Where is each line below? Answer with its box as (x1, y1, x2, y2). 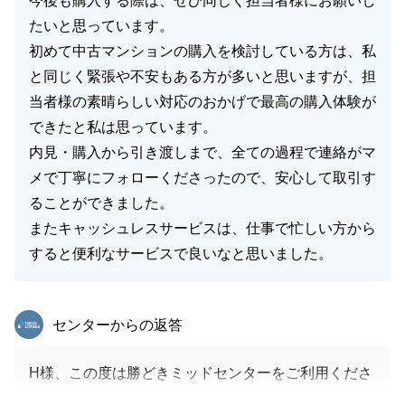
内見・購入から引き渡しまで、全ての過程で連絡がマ (29, 145, 376, 160)
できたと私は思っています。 (29, 119, 217, 135)
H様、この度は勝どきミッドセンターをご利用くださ (29, 365, 372, 381)
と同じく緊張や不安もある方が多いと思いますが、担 (29, 69, 376, 84)
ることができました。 (29, 195, 174, 211)
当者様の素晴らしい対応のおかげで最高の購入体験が (29, 94, 376, 109)
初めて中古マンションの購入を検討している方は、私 (29, 43, 376, 59)
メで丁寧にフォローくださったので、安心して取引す (29, 170, 376, 185)
